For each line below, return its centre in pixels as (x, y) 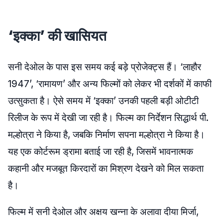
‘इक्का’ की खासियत (57, 36)
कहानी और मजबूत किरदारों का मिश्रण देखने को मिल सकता (106, 168)
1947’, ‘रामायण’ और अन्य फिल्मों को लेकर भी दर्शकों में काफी (110, 84)
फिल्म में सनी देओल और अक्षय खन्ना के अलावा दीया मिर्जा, (103, 212)
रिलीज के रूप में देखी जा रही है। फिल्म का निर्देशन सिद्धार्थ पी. (108, 118)
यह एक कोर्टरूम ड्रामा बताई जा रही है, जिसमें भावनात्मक (101, 152)
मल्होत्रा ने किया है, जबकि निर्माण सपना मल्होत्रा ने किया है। (107, 135)
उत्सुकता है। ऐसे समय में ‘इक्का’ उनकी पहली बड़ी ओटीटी (103, 101)
